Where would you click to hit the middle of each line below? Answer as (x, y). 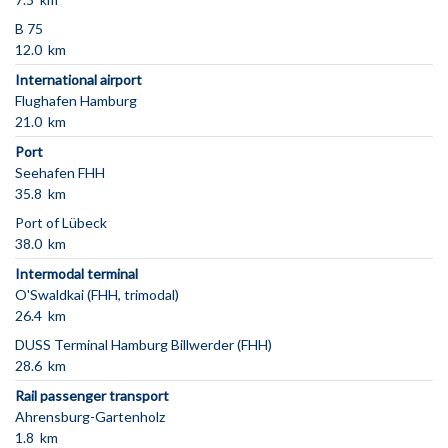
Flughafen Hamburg (76, 101)
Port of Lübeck (61, 223)
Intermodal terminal (76, 274)
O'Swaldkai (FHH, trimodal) (97, 295)
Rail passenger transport (92, 396)
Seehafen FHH (60, 173)
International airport (78, 80)
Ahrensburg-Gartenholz (90, 417)
